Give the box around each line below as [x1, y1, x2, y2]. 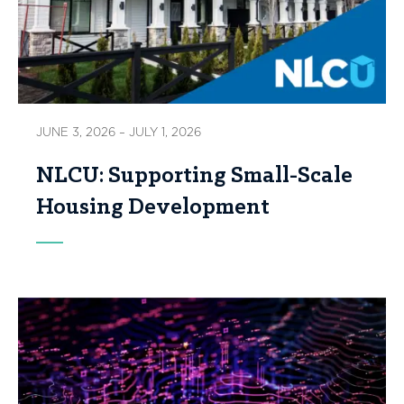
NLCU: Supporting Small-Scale [36, 164, 353, 189]
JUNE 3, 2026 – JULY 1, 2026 [36, 125, 201, 140]
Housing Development [36, 196, 270, 221]
